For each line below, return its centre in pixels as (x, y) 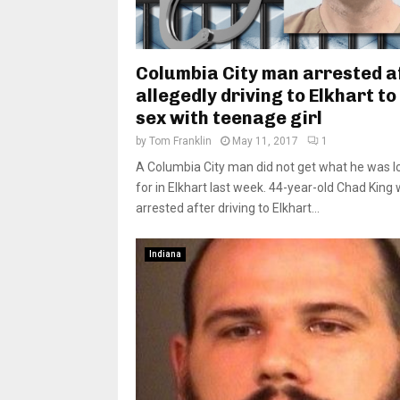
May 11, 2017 (265, 142)
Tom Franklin (180, 142)
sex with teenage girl (229, 118)
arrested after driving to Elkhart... (228, 208)
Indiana (165, 254)
